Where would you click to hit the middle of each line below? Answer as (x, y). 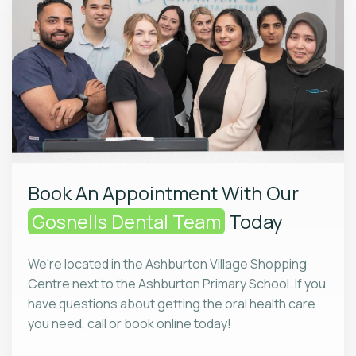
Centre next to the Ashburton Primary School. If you (177, 283)
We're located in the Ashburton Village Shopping (167, 263)
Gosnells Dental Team (126, 221)
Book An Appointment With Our (163, 192)
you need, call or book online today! (130, 323)
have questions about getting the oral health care (172, 303)
